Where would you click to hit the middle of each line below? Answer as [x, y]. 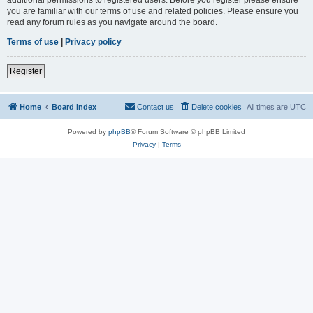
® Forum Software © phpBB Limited [188, 131]
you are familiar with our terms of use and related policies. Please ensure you [153, 11]
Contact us [155, 107]
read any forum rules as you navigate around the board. [112, 22]
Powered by [88, 131]
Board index [74, 107]
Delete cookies [217, 107]
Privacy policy [93, 42]
